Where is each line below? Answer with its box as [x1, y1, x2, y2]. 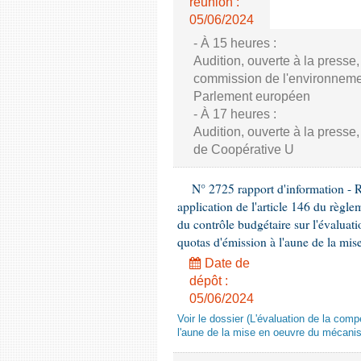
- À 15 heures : [193, 36, 276, 50]
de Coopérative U [193, 143, 294, 156]
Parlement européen [193, 89, 310, 103]
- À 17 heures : [193, 107, 276, 121]
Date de [201, 256, 250, 270]
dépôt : [189, 274, 228, 288]
